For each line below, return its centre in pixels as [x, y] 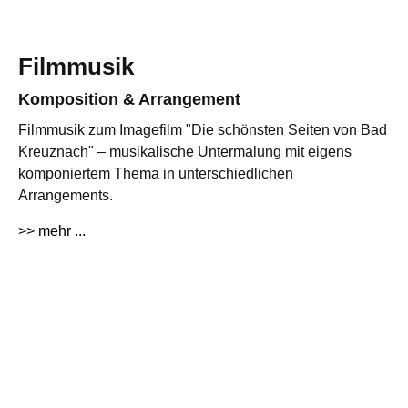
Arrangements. [66, 196]
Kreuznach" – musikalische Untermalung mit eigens [185, 152]
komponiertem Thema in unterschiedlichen [156, 174]
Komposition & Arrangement [129, 100]
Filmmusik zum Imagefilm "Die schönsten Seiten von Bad [203, 130]
